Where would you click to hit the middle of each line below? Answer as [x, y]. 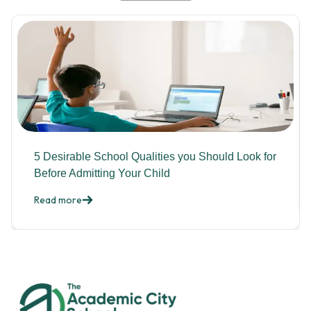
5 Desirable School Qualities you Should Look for [155, 157]
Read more [58, 200]
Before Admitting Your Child [102, 174]
